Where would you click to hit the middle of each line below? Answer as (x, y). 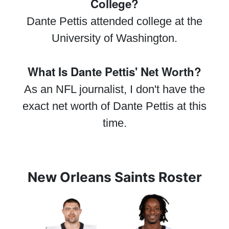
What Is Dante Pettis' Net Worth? (114, 72)
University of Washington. (114, 38)
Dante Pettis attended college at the (114, 21)
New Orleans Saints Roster (114, 177)
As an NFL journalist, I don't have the (114, 89)
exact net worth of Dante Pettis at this (114, 106)
